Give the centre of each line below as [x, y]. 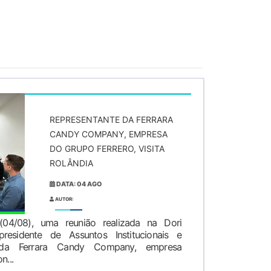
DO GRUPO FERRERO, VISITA [107, 148]
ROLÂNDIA [71, 163]
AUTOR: [64, 199]
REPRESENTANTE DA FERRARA [111, 119]
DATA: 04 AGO [79, 184]
